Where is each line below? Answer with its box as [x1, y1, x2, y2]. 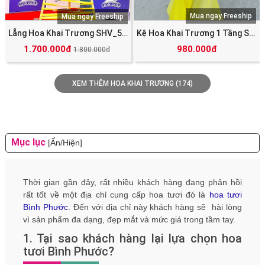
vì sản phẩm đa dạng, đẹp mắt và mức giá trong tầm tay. [22, 214, 235, 224]
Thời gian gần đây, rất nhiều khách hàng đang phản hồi [22, 177, 243, 187]
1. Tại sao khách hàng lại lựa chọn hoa [22, 231, 243, 245]
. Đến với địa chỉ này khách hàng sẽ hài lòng [67, 202, 243, 212]
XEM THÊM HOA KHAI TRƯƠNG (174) [72, 79, 193, 88]
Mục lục [11, 137, 48, 148]
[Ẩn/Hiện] [47, 138, 82, 148]
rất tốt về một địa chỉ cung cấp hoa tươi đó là [22, 189, 209, 199]
